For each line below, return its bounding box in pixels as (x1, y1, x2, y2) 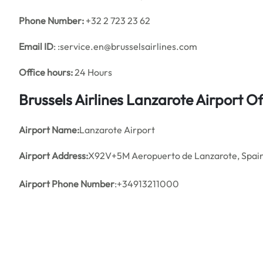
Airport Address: (19, 150, 88, 161)
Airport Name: (19, 124, 79, 136)
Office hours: (19, 66, 73, 78)
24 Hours (73, 66, 112, 78)
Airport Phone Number (19, 178, 114, 190)
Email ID (19, 41, 53, 52)
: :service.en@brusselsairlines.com (53, 41, 197, 52)
